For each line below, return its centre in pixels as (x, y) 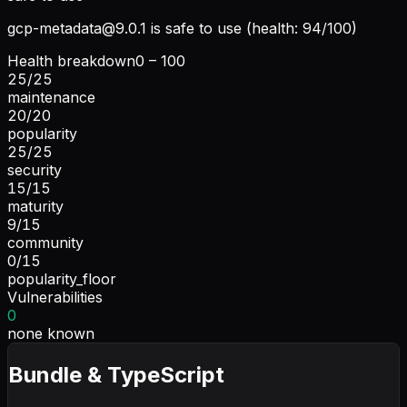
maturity (35, 206)
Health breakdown (71, 60)
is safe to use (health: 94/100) (252, 28)
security (35, 169)
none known (51, 333)
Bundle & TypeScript (116, 374)
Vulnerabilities (55, 297)
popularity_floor (62, 278)
